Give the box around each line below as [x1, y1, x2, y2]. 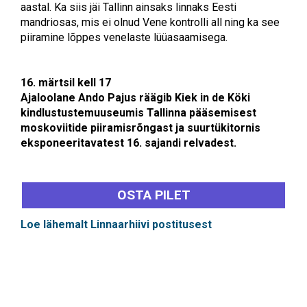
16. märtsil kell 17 [21, 76, 111, 90]
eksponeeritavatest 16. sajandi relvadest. [21, 136, 236, 150]
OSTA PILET [116, 186, 191, 203]
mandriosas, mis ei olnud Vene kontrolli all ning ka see [21, 16, 280, 29]
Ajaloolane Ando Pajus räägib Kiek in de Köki [21, 91, 250, 105]
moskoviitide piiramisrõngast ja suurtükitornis [21, 121, 260, 135]
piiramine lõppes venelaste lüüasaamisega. [21, 31, 228, 45]
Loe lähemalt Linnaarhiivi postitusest [21, 217, 212, 231]
